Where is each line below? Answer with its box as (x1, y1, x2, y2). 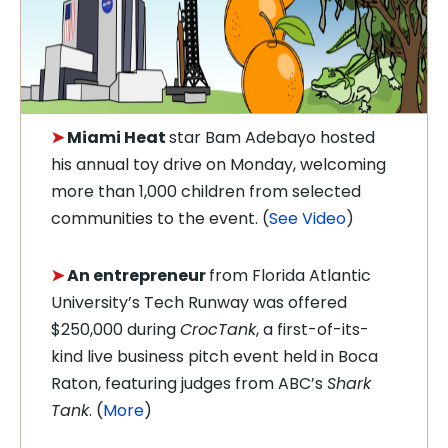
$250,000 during (51, 318, 180, 341)
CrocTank (180, 318, 256, 341)
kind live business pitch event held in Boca (51, 345, 378, 368)
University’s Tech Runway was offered (51, 291, 347, 314)
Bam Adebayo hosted (205, 126, 375, 149)
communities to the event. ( (51, 207, 269, 230)
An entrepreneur (67, 264, 209, 287)
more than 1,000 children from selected (51, 180, 361, 203)
